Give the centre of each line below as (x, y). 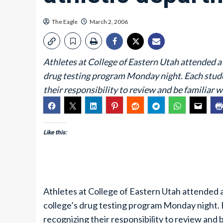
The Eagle (65, 22)
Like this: (55, 132)
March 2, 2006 (109, 22)
